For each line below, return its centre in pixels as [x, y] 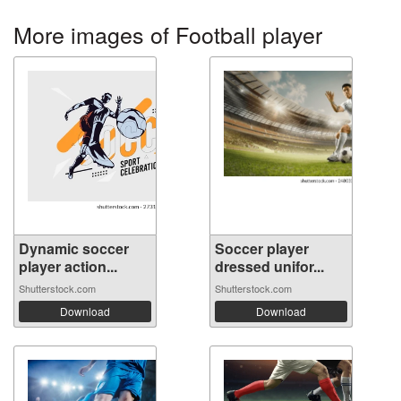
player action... [68, 266]
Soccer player [262, 248]
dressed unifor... [269, 266]
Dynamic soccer [74, 248]
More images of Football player [168, 34]
